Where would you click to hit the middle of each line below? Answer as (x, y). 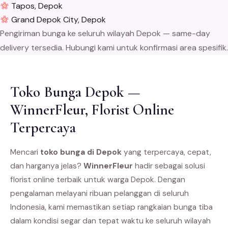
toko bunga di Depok (81, 152)
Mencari (25, 152)
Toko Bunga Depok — (75, 92)
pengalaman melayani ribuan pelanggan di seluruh (99, 194)
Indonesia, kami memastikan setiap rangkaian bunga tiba (111, 207)
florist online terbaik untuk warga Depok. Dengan (98, 180)
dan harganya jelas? (47, 166)
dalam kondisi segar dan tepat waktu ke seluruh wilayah (110, 221)
